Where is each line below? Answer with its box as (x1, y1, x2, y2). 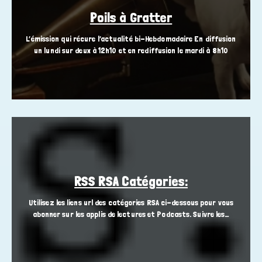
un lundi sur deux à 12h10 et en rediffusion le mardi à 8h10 (34, 46, 228, 56)
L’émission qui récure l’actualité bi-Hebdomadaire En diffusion (26, 34, 236, 44)
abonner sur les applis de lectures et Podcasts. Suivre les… (32, 209, 230, 219)
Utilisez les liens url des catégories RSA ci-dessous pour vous (28, 198, 234, 208)
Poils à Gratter (89, 9, 173, 26)
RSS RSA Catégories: (74, 173, 188, 189)
